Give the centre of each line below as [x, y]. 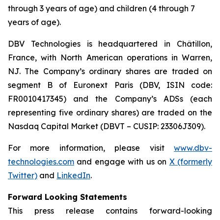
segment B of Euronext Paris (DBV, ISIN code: [110, 85]
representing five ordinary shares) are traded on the [110, 112]
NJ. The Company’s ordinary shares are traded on [110, 71]
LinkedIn [73, 175]
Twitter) [23, 175]
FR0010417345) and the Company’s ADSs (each [110, 99]
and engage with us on [122, 162]
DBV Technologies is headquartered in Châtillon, [110, 44]
